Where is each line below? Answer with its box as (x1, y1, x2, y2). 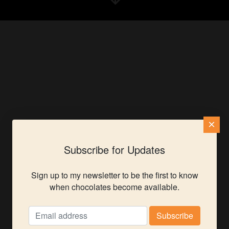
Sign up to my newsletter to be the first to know (31, 169, 198, 181)
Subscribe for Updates (64, 142, 165, 157)
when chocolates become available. (50, 180, 179, 193)
